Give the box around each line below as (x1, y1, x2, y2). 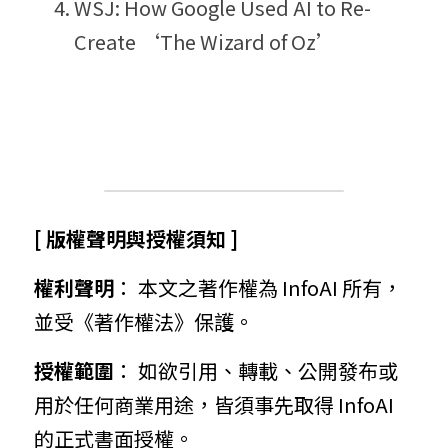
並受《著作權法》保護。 (34, 307, 254, 336)
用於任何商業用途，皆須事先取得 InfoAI (34, 390, 394, 419)
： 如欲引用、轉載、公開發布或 (114, 356, 398, 385)
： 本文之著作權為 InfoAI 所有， (114, 273, 402, 302)
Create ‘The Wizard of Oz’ (74, 27, 336, 56)
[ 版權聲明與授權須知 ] (34, 224, 238, 253)
